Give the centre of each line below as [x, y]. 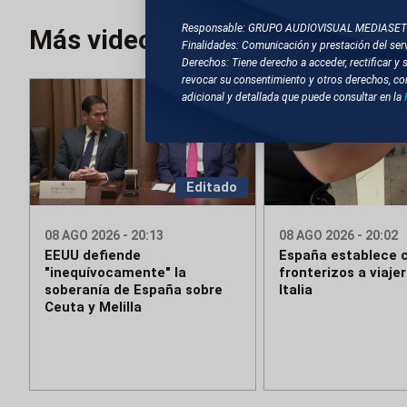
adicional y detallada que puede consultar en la [293, 97]
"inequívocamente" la [115, 273]
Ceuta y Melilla [93, 308]
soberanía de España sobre [134, 290]
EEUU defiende [93, 256]
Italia [295, 290]
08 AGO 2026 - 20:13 [104, 236]
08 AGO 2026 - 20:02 [338, 236]
